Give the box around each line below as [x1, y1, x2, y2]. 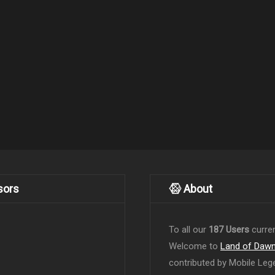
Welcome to [169, 241, 220, 252]
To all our [169, 224, 209, 236]
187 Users [209, 224, 249, 236]
